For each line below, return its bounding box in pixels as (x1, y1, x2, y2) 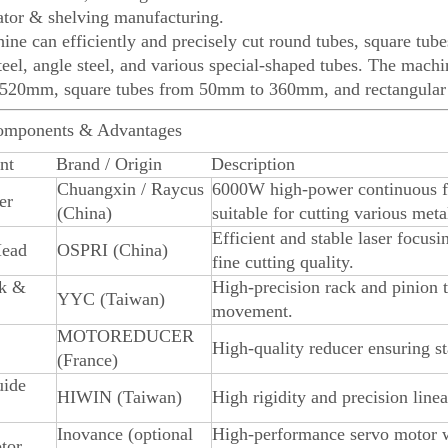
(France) (57, 350, 118, 370)
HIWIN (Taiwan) (57, 387, 182, 407)
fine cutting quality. (212, 252, 354, 272)
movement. (212, 301, 293, 321)
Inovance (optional (57, 424, 193, 444)
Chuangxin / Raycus (57, 179, 204, 199)
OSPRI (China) (57, 240, 168, 260)
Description (211, 154, 295, 174)
